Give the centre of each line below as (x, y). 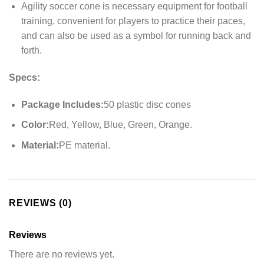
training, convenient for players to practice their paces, (133, 21)
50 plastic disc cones (147, 104)
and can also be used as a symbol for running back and (136, 35)
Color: (35, 125)
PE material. (84, 145)
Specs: (24, 77)
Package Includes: (62, 104)
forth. (31, 50)
